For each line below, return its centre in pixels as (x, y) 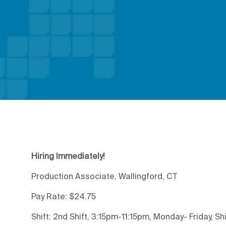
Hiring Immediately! (68, 156)
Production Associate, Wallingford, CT (104, 176)
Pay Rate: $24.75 (64, 196)
